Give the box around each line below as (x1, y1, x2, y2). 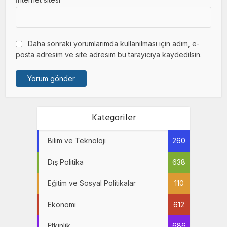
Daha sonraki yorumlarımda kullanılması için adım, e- (28, 39, 200, 48)
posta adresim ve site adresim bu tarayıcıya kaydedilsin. (16, 50, 202, 59)
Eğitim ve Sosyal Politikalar (48, 179, 136, 188)
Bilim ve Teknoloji (48, 136, 106, 145)
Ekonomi (48, 200, 76, 209)
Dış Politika (48, 158, 84, 167)
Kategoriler (91, 110, 136, 128)
